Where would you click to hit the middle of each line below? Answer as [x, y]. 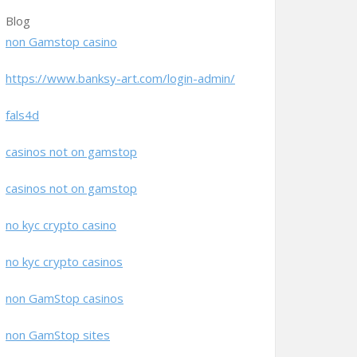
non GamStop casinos [65, 298]
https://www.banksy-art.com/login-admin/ [120, 78]
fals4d [22, 115]
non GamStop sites [58, 335]
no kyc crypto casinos [64, 261]
